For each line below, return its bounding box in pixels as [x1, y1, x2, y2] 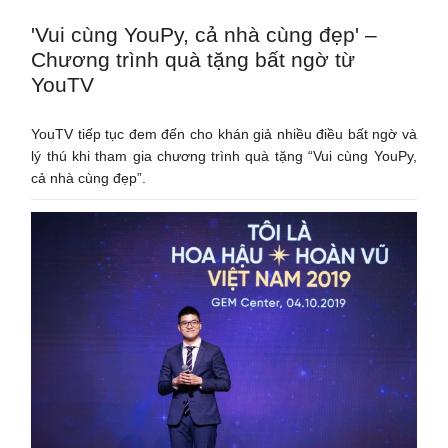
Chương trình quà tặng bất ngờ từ [31, 47, 356, 71]
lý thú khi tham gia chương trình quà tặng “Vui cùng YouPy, [31, 147, 417, 164]
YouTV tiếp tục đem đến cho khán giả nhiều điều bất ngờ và [31, 125, 417, 142]
